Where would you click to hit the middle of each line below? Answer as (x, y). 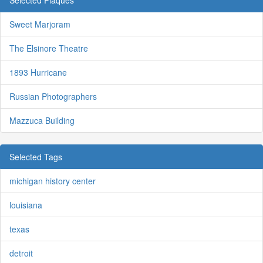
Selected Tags (36, 157)
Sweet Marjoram (40, 24)
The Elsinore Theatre (49, 48)
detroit (21, 253)
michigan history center (53, 181)
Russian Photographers (53, 97)
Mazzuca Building (42, 121)
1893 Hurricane (38, 73)
